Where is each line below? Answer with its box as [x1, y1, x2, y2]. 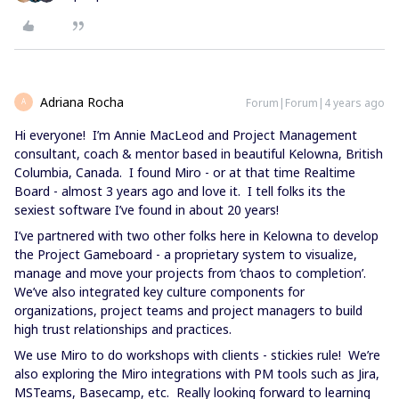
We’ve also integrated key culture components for [14, 282, 305, 300]
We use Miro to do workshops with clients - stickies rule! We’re [14, 346, 380, 363]
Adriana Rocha [40, 93, 124, 110]
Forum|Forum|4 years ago [246, 94, 385, 110]
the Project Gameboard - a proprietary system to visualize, [14, 245, 357, 263]
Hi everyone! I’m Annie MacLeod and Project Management [14, 126, 357, 143]
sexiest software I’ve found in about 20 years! [14, 200, 286, 218]
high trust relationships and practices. [14, 320, 239, 338]
